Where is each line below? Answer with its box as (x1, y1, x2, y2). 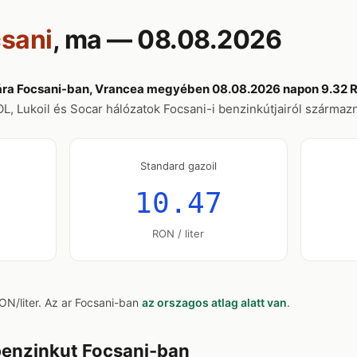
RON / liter (152, 227, 205, 240)
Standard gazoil (139, 159, 217, 172)
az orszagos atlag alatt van (142, 296, 287, 309)
